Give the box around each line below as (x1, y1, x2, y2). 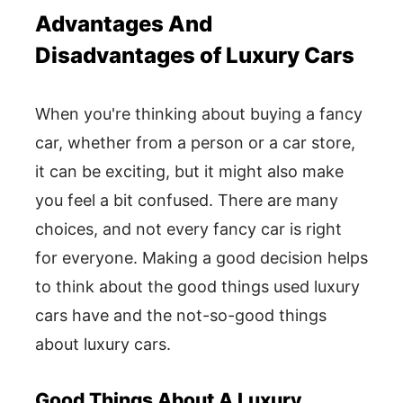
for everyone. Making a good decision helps (35, 248, 368, 267)
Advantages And (35, 11, 212, 37)
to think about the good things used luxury (35, 277, 360, 296)
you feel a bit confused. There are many (35, 191, 338, 210)
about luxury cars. (35, 335, 171, 354)
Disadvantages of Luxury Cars (35, 42, 354, 68)
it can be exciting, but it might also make (35, 162, 344, 181)
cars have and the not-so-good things (35, 306, 327, 325)
